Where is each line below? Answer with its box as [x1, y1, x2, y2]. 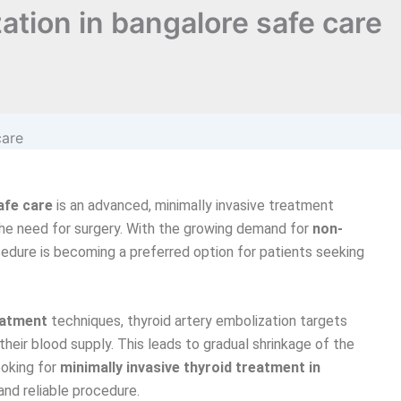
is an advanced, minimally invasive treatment [53, 196, 334, 214]
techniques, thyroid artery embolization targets [47, 312, 347, 330]
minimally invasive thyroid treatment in [60, 359, 320, 377]
